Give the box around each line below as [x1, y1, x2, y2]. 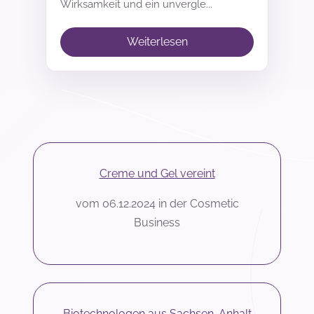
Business [134, 216, 180, 230]
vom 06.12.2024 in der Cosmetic [75, 197, 239, 211]
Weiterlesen [126, 35, 188, 49]
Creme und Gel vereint [99, 167, 215, 181]
